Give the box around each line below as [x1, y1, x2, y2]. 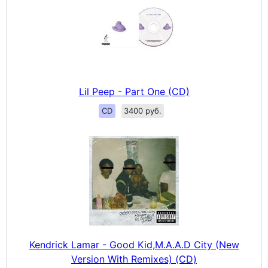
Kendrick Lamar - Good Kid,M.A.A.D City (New [29, 239, 239, 251]
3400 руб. [123, 106, 162, 115]
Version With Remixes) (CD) [71, 253, 197, 265]
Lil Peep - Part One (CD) [78, 86, 190, 98]
